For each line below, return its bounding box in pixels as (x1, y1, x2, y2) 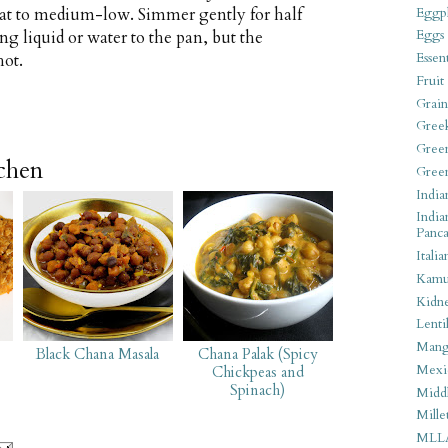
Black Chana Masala (36, 343, 160, 364)
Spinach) (230, 379, 286, 400)
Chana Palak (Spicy (197, 343, 318, 364)
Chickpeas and (211, 361, 304, 382)
